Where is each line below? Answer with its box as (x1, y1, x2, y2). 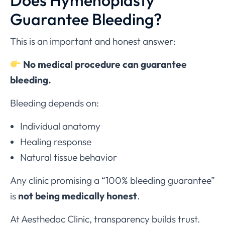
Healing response (20, 136, 91, 148)
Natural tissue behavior (20, 151, 117, 164)
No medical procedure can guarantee (23, 58, 187, 71)
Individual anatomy (20, 120, 100, 133)
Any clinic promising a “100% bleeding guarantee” (10, 174, 215, 187)
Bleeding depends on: (10, 97, 99, 109)
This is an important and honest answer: (10, 35, 176, 48)
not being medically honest (18, 190, 137, 202)
